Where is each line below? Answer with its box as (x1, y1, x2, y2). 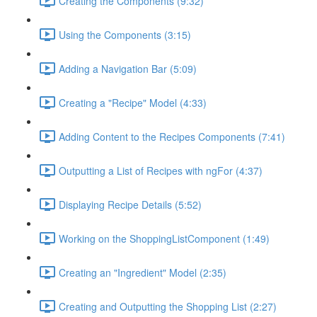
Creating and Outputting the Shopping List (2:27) (59, 299, 277, 313)
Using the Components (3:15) (59, 27, 191, 42)
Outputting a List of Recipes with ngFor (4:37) (59, 163, 263, 178)
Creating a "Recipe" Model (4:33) (59, 95, 207, 110)
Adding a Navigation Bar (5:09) (59, 61, 197, 76)
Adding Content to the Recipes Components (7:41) (59, 129, 285, 144)
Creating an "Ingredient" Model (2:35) (59, 265, 226, 279)
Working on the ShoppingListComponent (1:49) (59, 231, 270, 246)
